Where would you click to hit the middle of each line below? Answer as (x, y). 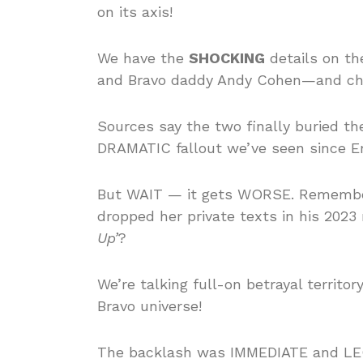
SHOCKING (227, 58)
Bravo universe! (149, 306)
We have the (143, 58)
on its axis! (135, 12)
